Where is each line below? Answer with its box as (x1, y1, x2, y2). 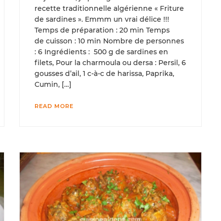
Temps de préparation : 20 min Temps (35, 26, 170, 35)
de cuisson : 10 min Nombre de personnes (35, 37, 184, 46)
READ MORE (35, 103, 74, 110)
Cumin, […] (35, 80, 72, 89)
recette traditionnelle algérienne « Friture (35, 4, 184, 13)
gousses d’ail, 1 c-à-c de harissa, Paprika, (35, 69, 174, 78)
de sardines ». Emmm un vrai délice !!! (35, 15, 169, 24)
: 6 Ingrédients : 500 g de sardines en (35, 47, 168, 57)
